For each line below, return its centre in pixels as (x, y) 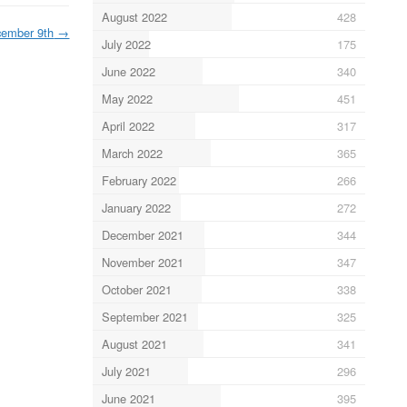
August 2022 (134, 16)
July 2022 (126, 44)
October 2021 (136, 289)
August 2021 (134, 343)
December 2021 (142, 234)
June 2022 (128, 71)
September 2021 (144, 316)
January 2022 (136, 207)
